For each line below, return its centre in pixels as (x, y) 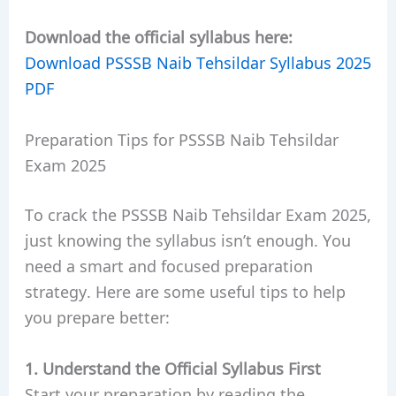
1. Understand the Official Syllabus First (172, 367)
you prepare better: (97, 316)
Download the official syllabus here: (158, 37)
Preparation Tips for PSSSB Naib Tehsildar (181, 138)
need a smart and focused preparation (168, 265)
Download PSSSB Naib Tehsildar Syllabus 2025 (198, 62)
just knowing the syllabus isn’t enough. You (187, 239)
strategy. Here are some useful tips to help (185, 290)
